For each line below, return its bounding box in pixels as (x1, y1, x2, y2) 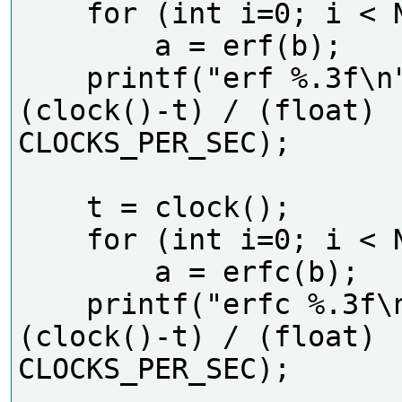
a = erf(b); (17, 29, 154, 62)
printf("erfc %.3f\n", (17, 287, 86, 320)
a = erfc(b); (17, 255, 154, 288)
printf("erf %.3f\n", (17, 61, 86, 94)
